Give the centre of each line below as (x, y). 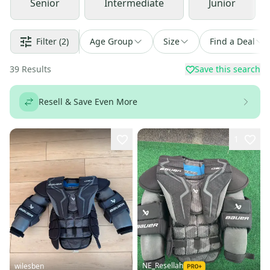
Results (36, 69)
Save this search (228, 69)
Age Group (111, 41)
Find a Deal (232, 41)
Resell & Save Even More (88, 102)
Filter (46, 41)
